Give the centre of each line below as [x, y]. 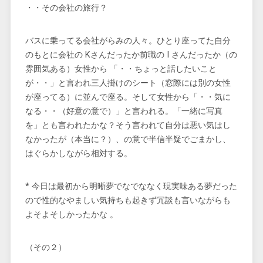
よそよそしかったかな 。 [71, 215]
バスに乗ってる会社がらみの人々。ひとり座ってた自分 [128, 41]
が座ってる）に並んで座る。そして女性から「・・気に [128, 97]
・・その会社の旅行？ [66, 8]
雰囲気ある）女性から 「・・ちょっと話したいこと [121, 69]
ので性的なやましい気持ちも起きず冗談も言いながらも [128, 200]
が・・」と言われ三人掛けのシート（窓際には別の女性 [128, 83]
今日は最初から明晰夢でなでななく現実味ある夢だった [134, 186]
